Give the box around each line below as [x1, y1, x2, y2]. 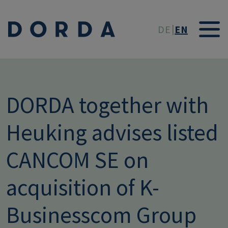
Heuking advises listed [6, 118, 218, 147]
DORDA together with [6, 90, 209, 119]
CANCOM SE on [6, 145, 149, 174]
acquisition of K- [6, 173, 159, 202]
